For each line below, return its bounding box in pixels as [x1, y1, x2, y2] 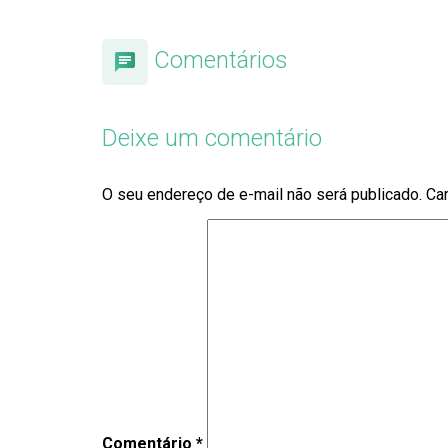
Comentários [154, 46, 288, 75]
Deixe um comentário [102, 124, 322, 152]
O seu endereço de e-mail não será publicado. [102, 185, 422, 204]
